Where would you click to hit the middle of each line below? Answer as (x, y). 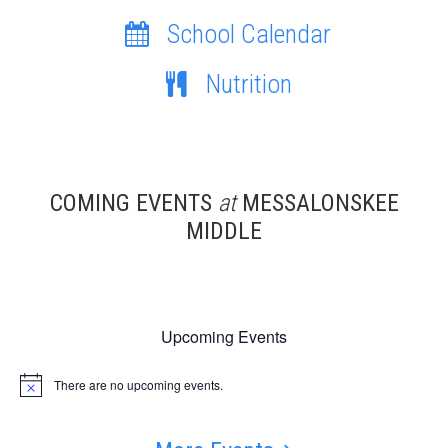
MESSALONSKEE (317, 202)
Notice (36, 391)
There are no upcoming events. (138, 384)
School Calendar (249, 33)
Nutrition (249, 83)
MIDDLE (224, 230)
